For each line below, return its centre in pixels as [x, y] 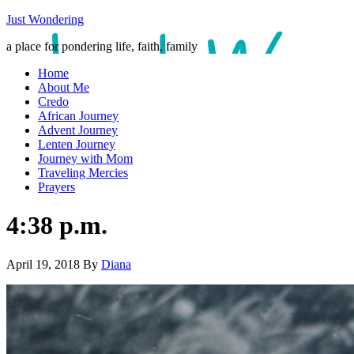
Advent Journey [78, 130]
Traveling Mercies [83, 173]
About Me [64, 87]
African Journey [78, 116]
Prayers [56, 187]
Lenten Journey [77, 144]
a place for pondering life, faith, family [102, 46]
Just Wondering [45, 19]
